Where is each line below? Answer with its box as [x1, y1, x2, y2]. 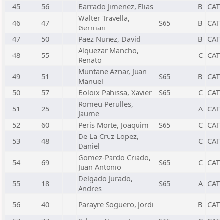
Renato [78, 55, 102, 65]
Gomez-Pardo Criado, [78, 152, 151, 162]
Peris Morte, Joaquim [78, 120, 149, 130]
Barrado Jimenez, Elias [78, 1, 153, 11]
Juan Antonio [78, 162, 121, 172]
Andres [78, 183, 102, 193]
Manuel [78, 76, 103, 86]
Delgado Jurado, [78, 173, 133, 183]
